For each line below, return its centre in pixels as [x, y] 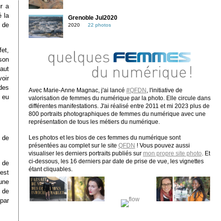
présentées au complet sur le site [73, 145]
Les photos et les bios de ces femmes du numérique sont [104, 137]
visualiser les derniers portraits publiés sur [86, 153]
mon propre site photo [172, 153]
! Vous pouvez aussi [162, 145]
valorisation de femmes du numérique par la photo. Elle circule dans [119, 98]
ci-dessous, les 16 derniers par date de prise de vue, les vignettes [116, 161]
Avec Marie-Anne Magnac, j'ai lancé [77, 90]
